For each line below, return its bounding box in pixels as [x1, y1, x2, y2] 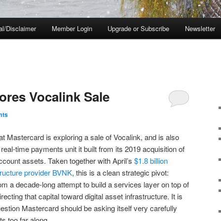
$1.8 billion [134, 155, 168, 166]
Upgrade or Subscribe [108, 24, 170, 34]
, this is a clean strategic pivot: [72, 167, 169, 178]
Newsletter [184, 24, 215, 34]
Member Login [51, 24, 92, 34]
